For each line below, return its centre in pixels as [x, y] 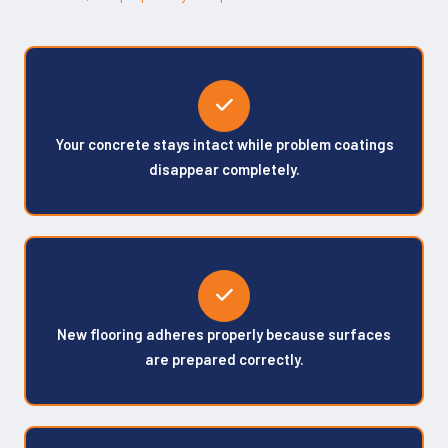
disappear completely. [224, 168]
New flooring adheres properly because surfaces [224, 333]
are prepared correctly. [224, 358]
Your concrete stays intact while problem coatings [224, 143]
